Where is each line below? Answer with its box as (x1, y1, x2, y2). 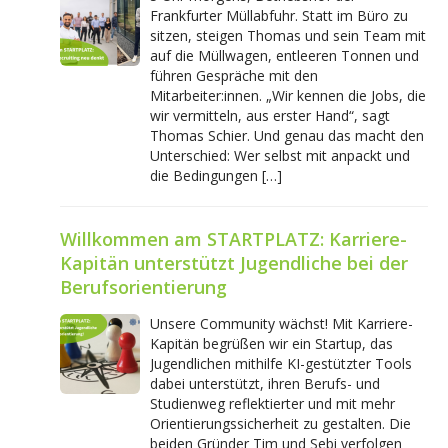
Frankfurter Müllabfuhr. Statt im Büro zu (150, 5, 408, 25)
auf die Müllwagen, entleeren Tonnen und (150, 45, 419, 65)
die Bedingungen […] (150, 165, 282, 185)
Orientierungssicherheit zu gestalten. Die (150, 413, 411, 433)
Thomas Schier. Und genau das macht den (150, 125, 424, 145)
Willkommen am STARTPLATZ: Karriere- (60, 226, 407, 251)
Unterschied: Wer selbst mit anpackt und (150, 145, 410, 165)
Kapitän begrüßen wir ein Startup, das (150, 333, 393, 353)
